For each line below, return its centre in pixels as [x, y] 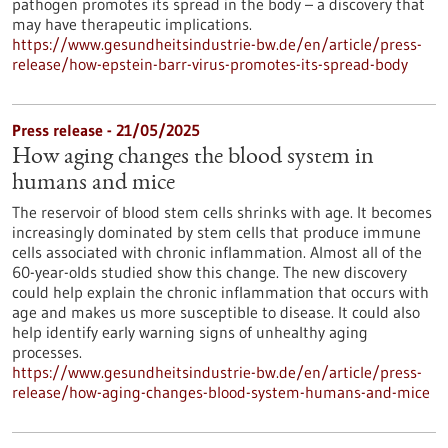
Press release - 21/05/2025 [106, 130]
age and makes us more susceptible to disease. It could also [216, 312]
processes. [47, 352]
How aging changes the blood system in [193, 158]
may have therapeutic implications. [132, 24]
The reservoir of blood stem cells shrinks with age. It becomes [222, 212]
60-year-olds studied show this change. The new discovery [209, 272]
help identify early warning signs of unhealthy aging [190, 332]
